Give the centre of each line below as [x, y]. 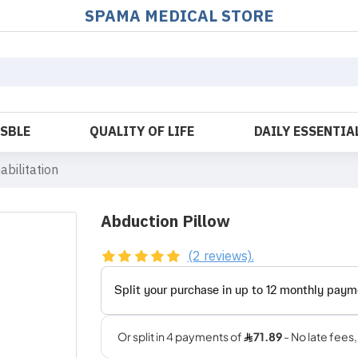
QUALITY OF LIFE [142, 132]
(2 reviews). [221, 256]
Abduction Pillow [165, 221]
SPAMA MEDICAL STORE [179, 16]
